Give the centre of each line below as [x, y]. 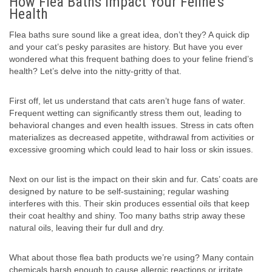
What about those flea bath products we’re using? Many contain [131, 258]
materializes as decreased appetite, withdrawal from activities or [132, 138]
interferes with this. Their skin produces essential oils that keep [129, 204]
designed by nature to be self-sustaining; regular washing [119, 192]
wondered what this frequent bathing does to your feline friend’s [131, 59]
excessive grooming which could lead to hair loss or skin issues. [131, 150]
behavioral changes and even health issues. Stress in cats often [131, 125]
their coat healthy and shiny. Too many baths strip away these [127, 216]
